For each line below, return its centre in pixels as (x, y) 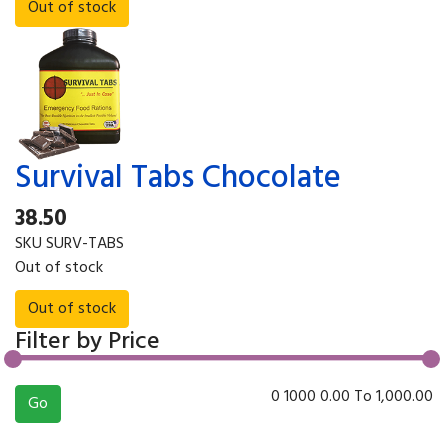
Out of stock (59, 267)
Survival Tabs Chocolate (178, 178)
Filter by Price (87, 341)
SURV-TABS (85, 243)
